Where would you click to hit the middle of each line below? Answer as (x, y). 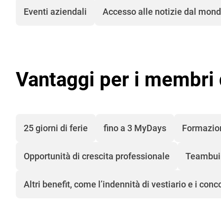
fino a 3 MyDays (135, 128)
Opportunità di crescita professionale (97, 156)
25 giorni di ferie (56, 128)
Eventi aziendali (55, 12)
